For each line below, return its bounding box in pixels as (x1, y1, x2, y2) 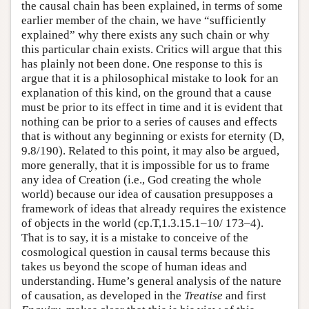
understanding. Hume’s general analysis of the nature (21, 274, 281, 288)
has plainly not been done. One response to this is (21, 57, 263, 70)
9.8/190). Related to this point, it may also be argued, (21, 143, 279, 157)
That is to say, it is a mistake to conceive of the (21, 230, 248, 244)
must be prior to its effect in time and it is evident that (21, 100, 283, 114)
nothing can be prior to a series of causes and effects (21, 114, 277, 128)
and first (223, 288, 266, 302)
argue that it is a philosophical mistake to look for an (21, 71, 279, 85)
